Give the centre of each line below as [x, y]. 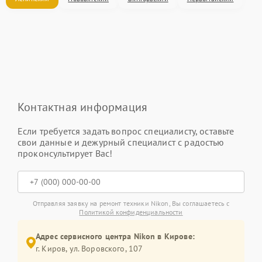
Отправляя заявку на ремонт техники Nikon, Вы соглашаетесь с [131, 203]
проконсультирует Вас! [65, 153]
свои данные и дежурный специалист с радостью [121, 142]
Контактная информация [83, 107]
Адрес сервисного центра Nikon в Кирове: [115, 236]
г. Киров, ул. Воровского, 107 [89, 249]
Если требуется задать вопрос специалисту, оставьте [126, 131]
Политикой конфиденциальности [131, 212]
